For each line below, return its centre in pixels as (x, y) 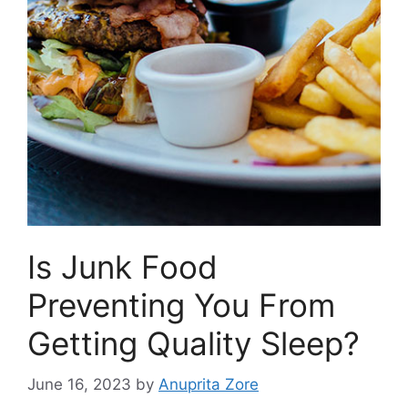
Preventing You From (181, 305)
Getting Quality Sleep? (194, 343)
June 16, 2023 (79, 384)
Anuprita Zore (209, 384)
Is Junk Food (122, 267)
